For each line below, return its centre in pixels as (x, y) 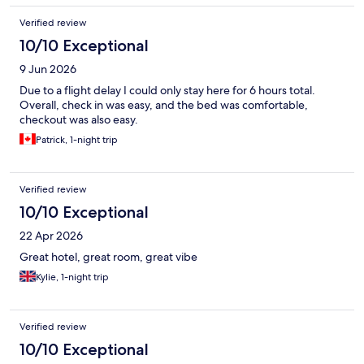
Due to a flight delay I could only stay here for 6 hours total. (167, 91)
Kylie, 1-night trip (72, 277)
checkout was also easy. (79, 120)
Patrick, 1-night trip (77, 140)
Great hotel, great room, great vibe (108, 257)
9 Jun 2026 (48, 69)
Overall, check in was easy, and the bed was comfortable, (164, 105)
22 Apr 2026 (51, 236)
